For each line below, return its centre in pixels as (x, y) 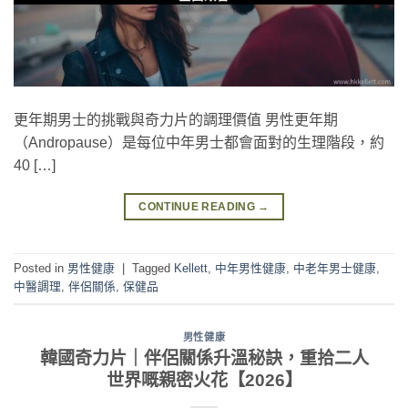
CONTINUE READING (199, 207)
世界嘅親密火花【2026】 (204, 380)
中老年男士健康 (335, 269)
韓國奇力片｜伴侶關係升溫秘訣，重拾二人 (204, 358)
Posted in (41, 269)
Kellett (191, 269)
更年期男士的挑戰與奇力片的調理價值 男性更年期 (176, 120)
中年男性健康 (250, 269)
